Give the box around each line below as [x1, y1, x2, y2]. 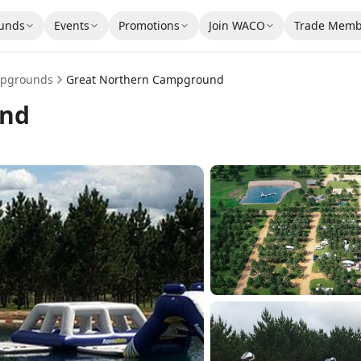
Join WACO [209, 18, 266, 33]
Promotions [118, 18, 180, 33]
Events [54, 18, 90, 33]
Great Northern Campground [66, 72, 224, 87]
